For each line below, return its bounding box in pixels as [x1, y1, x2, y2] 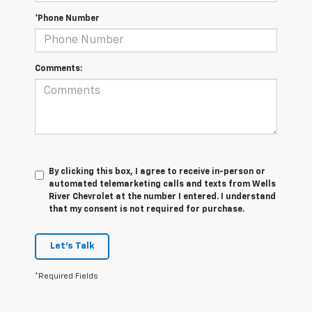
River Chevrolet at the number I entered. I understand [49, 193, 276, 202]
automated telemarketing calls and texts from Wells [49, 180, 276, 189]
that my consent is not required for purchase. [49, 205, 244, 214]
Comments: [35, 65, 82, 74]
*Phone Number [35, 15, 100, 24]
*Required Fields [35, 272, 98, 281]
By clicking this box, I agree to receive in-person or [49, 168, 265, 177]
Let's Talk [50, 242, 94, 251]
